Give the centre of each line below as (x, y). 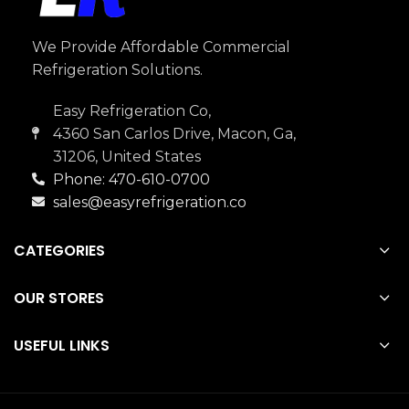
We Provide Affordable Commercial (161, 47)
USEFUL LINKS (62, 345)
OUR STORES (59, 298)
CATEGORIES (59, 250)
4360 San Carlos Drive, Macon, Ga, (174, 133)
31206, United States (126, 156)
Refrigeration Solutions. (117, 69)
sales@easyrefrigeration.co (149, 202)
